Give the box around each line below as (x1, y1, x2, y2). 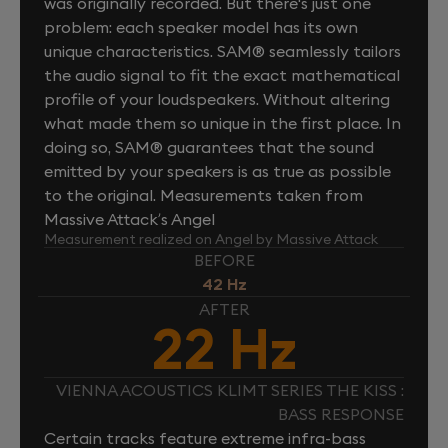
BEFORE (193, 249, 255, 270)
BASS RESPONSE (278, 403, 404, 424)
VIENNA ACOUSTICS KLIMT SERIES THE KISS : (56, 379, 404, 400)
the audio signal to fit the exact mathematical (44, 64, 400, 85)
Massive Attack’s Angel (44, 208, 215, 229)
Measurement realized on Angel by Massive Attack (44, 229, 378, 248)
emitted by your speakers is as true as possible (44, 160, 391, 181)
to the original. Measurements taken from (44, 184, 363, 205)
